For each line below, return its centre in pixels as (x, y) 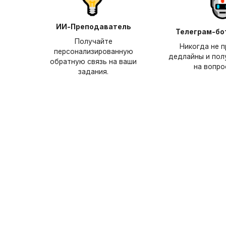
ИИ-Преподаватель (93, 27)
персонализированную (93, 51)
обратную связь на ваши (94, 62)
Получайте (93, 41)
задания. (94, 72)
